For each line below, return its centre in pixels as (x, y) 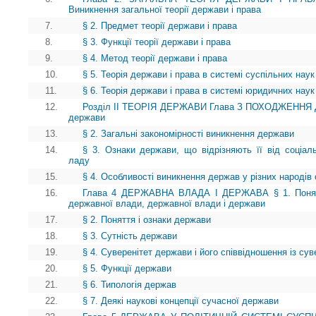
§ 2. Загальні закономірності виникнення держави (188, 134)
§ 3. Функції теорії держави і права (157, 42)
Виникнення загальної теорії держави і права (165, 10)
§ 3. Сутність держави (130, 236)
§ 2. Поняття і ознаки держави (147, 220)
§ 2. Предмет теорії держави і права (160, 26)
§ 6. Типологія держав (129, 285)
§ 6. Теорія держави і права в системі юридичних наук (199, 91)
